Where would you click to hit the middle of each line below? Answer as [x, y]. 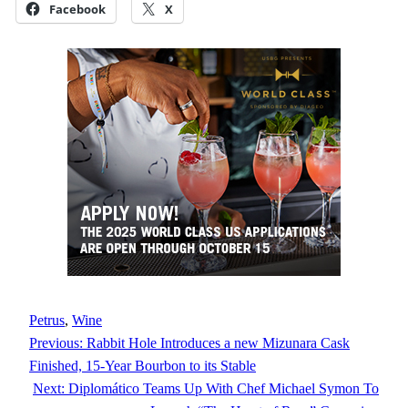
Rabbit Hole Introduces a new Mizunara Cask [218, 343]
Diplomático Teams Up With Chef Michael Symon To [224, 389]
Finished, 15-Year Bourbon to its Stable [143, 366]
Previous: [56, 343]
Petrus [47, 321]
